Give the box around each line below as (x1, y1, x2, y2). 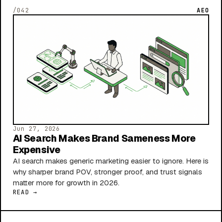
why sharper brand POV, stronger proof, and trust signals (13, 166, 202, 176)
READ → (13, 188, 38, 196)
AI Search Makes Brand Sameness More (13, 132, 196, 145)
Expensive (13, 143, 60, 156)
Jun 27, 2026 (13, 124, 60, 133)
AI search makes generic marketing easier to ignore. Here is (13, 156, 209, 166)
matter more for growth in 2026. (13, 177, 119, 187)
